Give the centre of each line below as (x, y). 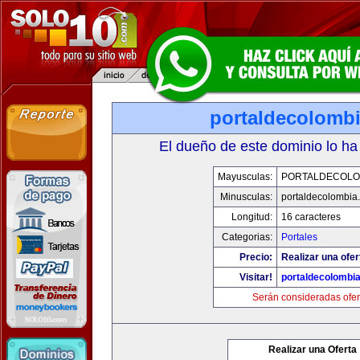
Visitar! (256, 277)
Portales (299, 237)
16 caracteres (311, 217)
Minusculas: (246, 197)
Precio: (256, 257)
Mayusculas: (245, 177)
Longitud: (252, 217)
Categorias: (247, 237)
